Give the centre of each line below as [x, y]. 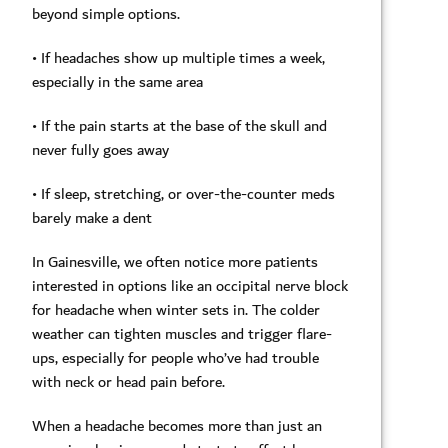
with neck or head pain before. [128, 381]
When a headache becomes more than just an [177, 425]
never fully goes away [100, 149]
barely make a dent [92, 217]
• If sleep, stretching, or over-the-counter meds [183, 193]
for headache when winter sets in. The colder [176, 309]
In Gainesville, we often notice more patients [175, 261]
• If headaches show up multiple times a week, [178, 57]
